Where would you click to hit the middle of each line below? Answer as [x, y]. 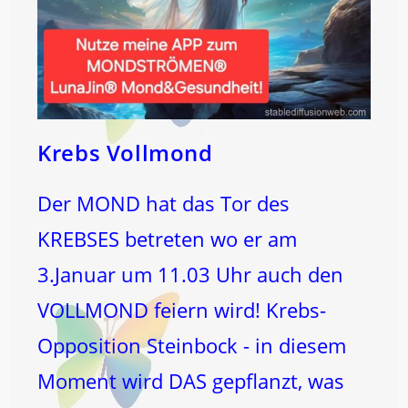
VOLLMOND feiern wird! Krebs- [182, 309]
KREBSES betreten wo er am [168, 238]
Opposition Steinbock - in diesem [192, 345]
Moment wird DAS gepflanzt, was [191, 380]
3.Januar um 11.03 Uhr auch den [191, 274]
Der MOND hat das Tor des [164, 203]
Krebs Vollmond [125, 152]
